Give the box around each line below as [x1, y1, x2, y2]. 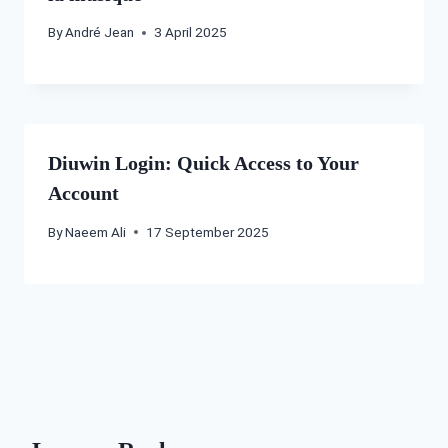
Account [48, 182, 119, 205]
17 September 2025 [146, 223, 270, 240]
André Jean [65, 24, 135, 41]
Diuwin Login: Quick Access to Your [48, 152, 359, 175]
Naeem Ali [65, 223, 127, 240]
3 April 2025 [154, 24, 228, 41]
